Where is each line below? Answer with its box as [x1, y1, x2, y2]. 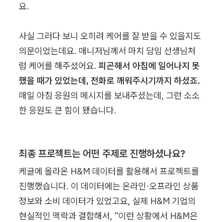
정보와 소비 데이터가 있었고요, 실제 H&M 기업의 [19, 195, 196, 207]
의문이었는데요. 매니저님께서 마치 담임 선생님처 [19, 45, 196, 56]
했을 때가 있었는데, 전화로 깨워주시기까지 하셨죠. [19, 74, 200, 86]
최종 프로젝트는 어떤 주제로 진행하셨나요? [19, 146, 185, 160]
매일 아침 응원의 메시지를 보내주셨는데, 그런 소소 [19, 89, 200, 101]
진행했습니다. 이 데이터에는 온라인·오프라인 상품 [19, 180, 199, 192]
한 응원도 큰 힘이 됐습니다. [19, 104, 116, 116]
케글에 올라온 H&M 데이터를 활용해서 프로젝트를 [19, 165, 199, 177]
